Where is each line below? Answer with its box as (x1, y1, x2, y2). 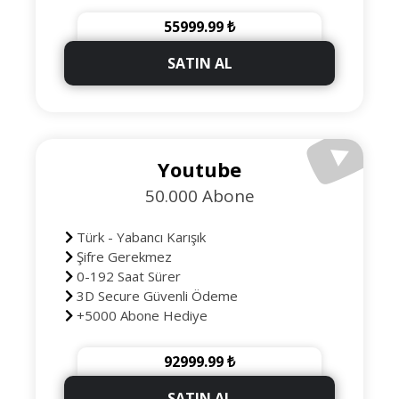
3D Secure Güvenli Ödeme (72, 287, 238, 305)
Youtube (158, 156, 241, 183)
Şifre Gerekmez (72, 248, 172, 265)
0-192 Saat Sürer (72, 267, 181, 285)
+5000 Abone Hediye (72, 306, 208, 324)
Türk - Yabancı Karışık (72, 228, 206, 246)
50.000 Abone (144, 184, 255, 208)
